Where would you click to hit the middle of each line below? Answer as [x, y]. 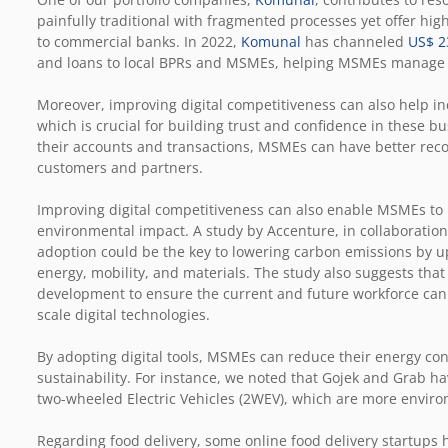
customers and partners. [120, 167]
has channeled [354, 41]
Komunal [271, 41]
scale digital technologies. [125, 314]
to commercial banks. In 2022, [139, 41]
